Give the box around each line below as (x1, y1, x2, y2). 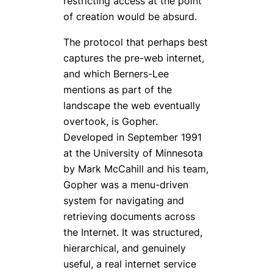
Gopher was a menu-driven (63, 179, 188, 191)
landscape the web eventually (63, 99, 200, 112)
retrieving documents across (63, 210, 195, 223)
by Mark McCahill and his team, (63, 163, 208, 175)
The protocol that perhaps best (63, 36, 208, 49)
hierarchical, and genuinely (63, 242, 186, 255)
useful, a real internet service (63, 258, 196, 271)
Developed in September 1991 (63, 131, 202, 144)
